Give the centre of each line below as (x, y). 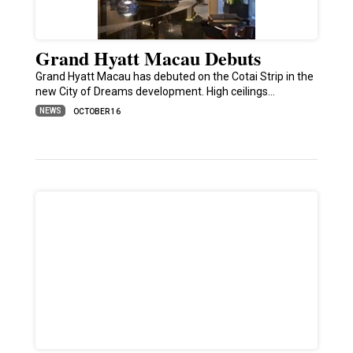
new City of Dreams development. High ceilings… (155, 92)
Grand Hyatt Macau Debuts (148, 58)
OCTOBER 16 (97, 112)
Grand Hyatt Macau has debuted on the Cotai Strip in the (174, 77)
